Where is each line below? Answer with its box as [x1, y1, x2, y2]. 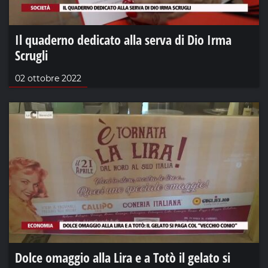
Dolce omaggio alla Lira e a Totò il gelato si [15, 248, 230, 266]
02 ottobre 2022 [15, 72, 81, 84]
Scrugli [15, 45, 48, 64]
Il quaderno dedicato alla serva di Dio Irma [15, 30, 232, 48]
